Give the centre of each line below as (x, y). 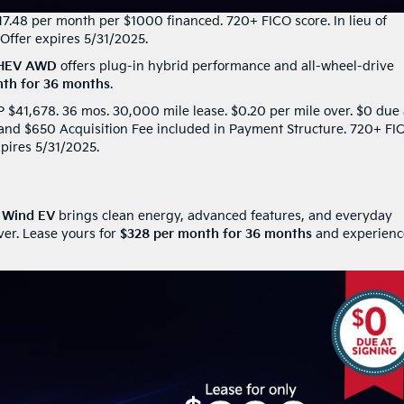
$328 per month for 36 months (216, 234)
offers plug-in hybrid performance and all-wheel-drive (225, 66)
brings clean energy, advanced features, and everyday (224, 216)
